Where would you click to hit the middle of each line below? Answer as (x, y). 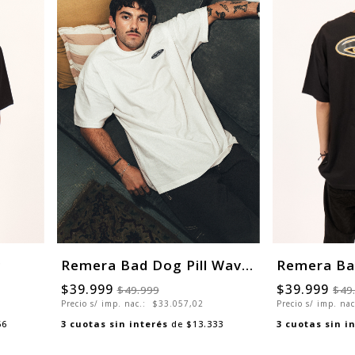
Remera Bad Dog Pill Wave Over (247, 265)
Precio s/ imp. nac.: (105, 303)
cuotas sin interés (118, 323)
